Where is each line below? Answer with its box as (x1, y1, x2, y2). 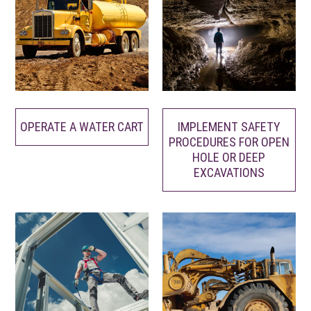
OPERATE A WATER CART (20, 119, 144, 135)
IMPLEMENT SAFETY (177, 119, 280, 135)
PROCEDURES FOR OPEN (168, 135, 289, 150)
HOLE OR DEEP (192, 150, 266, 165)
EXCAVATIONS (193, 165, 264, 180)
